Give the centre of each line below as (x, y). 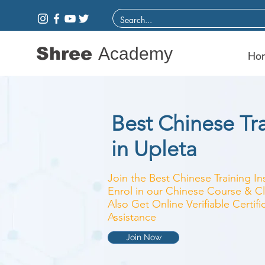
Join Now (143, 237)
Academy (135, 54)
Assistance (132, 217)
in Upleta (154, 149)
